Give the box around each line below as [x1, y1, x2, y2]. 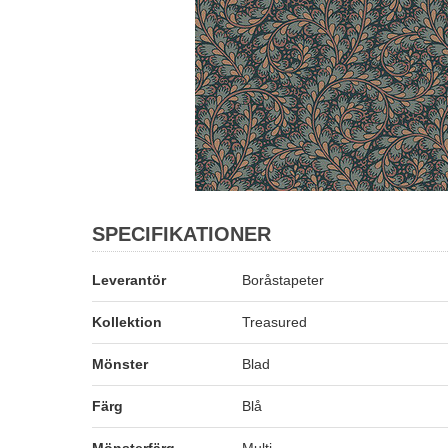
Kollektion [92, 314, 162, 330]
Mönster [92, 356, 148, 372]
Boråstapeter [242, 272, 324, 288]
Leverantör [92, 272, 166, 288]
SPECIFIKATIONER [92, 223, 271, 245]
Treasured [242, 314, 307, 330]
